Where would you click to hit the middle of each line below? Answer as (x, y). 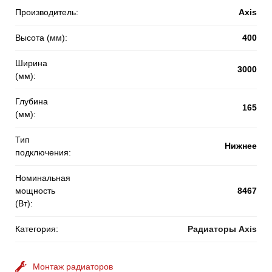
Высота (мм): (41, 37)
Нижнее (241, 146)
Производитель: (47, 12)
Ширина (31, 63)
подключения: (43, 152)
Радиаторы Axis (222, 229)
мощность (35, 190)
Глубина (32, 101)
